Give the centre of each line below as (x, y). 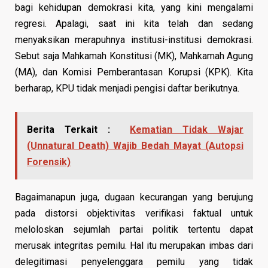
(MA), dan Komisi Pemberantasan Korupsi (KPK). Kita (134, 72)
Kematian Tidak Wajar (187, 129)
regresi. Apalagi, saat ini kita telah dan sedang (134, 23)
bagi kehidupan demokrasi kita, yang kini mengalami (134, 7)
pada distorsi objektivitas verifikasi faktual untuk (134, 213)
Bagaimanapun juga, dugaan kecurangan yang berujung (134, 197)
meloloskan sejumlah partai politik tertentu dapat (134, 229)
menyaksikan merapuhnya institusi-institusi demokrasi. (134, 39)
